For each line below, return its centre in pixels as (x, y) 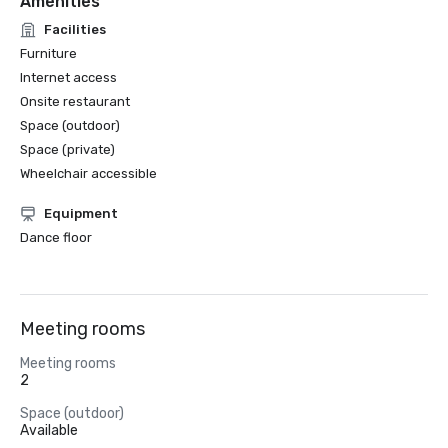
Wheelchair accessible (88, 173)
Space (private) (67, 149)
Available (49, 430)
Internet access (68, 77)
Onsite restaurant (75, 101)
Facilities (75, 29)
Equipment (81, 213)
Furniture (48, 53)
